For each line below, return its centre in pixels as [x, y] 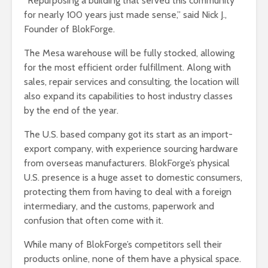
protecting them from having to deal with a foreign [128, 192]
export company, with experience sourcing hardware [131, 149]
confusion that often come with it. [94, 221]
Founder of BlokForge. [69, 29]
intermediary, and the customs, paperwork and [119, 206]
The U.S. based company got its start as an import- [128, 135]
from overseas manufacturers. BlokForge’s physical [127, 163]
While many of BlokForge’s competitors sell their [123, 245]
